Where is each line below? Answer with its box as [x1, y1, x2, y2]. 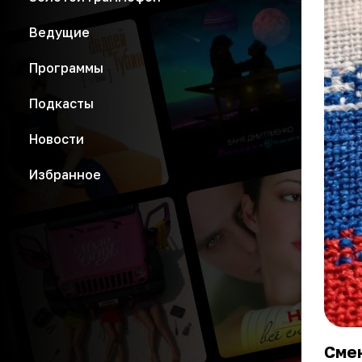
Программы [29, 60, 103, 76]
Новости [29, 131, 84, 147]
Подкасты [29, 95, 94, 112]
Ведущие [29, 24, 90, 40]
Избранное [29, 166, 101, 183]
